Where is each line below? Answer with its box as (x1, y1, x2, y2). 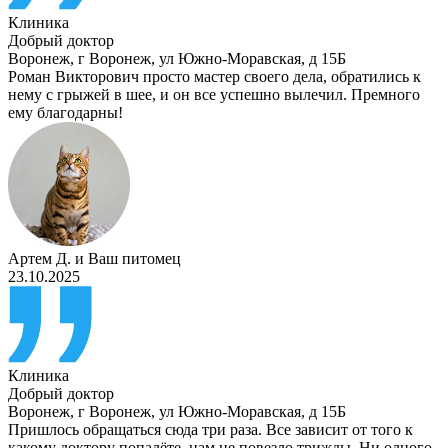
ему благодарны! (8, 104, 123, 122)
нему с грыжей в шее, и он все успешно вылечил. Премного (8, 86, 420, 104)
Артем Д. (8, 250, 71, 268)
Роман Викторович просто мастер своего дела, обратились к (8, 68, 421, 86)
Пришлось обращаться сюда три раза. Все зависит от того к (8, 421, 413, 439)
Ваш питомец (88, 250, 181, 268)
